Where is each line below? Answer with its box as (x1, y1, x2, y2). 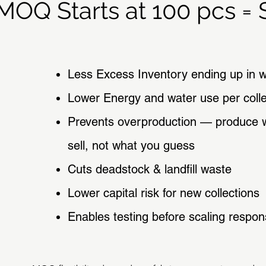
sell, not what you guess (67, 138, 195, 153)
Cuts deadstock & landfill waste (67, 161, 232, 176)
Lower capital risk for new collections (67, 185, 259, 200)
